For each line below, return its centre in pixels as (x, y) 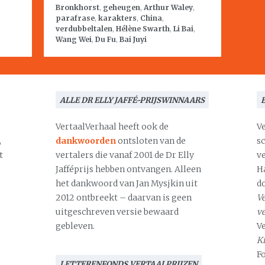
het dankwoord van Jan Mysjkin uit (127, 183)
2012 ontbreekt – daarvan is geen (124, 198)
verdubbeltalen (84, 29)
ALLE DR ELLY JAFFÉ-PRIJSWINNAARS (132, 100)
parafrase (75, 18)
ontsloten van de (151, 141)
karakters (117, 18)
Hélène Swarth (143, 29)
